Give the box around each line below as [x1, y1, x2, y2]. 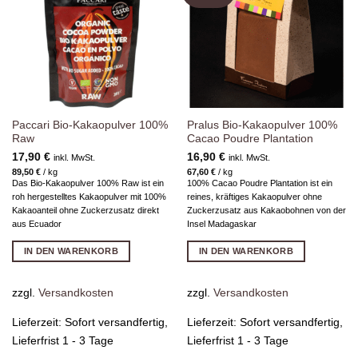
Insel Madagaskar [186, 219, 257, 229]
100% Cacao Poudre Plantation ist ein [186, 178, 332, 189]
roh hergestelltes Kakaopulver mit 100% [11, 192, 166, 202]
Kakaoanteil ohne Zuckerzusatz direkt [11, 205, 159, 216]
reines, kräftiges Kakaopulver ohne [186, 192, 322, 202]
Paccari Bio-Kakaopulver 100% [11, 118, 168, 131]
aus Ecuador [11, 219, 62, 229]
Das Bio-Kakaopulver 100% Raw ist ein [11, 178, 164, 189]
